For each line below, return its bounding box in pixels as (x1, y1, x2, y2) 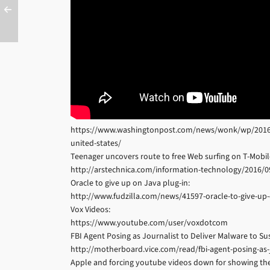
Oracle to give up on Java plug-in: (71, 177, 190, 189)
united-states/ (71, 137, 121, 149)
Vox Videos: (71, 204, 110, 215)
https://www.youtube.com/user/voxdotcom (71, 217, 228, 228)
